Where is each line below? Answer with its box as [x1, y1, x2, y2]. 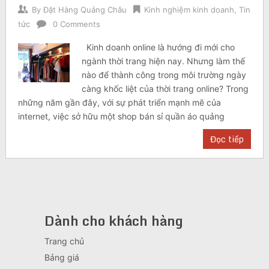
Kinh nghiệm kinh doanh [144, 5, 234, 15]
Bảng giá [44, 252, 79, 263]
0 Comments [52, 19, 100, 29]
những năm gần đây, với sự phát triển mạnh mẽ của [17, 97, 221, 108]
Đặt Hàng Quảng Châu [43, 5, 127, 15]
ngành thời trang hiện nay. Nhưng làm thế [82, 56, 246, 67]
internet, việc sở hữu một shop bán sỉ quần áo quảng [17, 111, 225, 122]
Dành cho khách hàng [44, 210, 183, 232]
